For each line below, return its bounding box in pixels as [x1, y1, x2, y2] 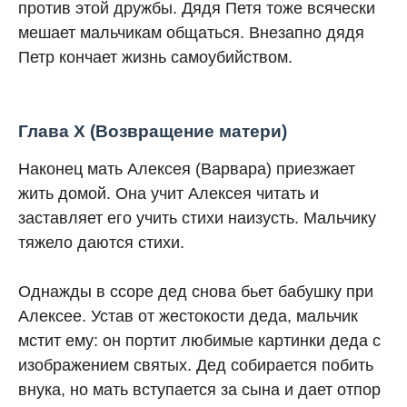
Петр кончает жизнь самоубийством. [18, 48, 293, 66]
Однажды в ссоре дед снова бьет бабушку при [18, 283, 373, 301]
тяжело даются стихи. [18, 233, 189, 252]
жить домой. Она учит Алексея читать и [18, 184, 319, 203]
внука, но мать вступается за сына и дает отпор [18, 381, 381, 399]
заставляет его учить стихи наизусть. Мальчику [18, 209, 376, 227]
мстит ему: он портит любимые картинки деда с [18, 332, 381, 350]
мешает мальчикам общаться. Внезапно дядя [18, 24, 364, 42]
